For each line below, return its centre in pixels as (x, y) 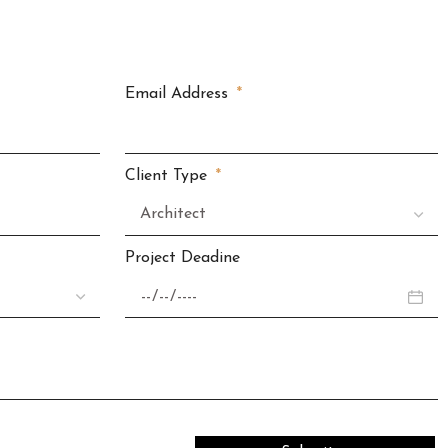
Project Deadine (182, 258)
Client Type (168, 176)
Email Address (178, 94)
